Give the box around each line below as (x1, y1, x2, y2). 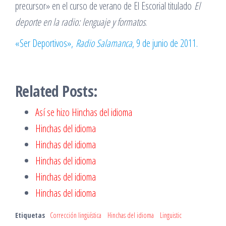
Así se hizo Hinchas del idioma (35, 105, 132, 119)
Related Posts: (15, 81, 98, 101)
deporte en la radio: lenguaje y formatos (15, 15, 145, 29)
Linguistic (160, 210, 182, 220)
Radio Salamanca (76, 36, 132, 50)
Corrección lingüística (50, 210, 101, 220)
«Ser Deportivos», (15, 36, 76, 50)
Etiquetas (15, 210, 45, 220)
